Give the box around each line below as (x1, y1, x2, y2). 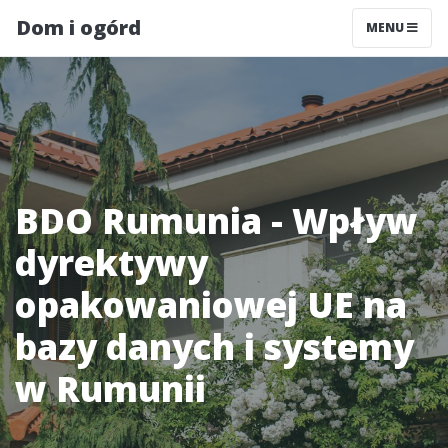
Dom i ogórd (16, 14, 141, 41)
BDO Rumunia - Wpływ (15, 197, 418, 244)
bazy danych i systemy (15, 323, 414, 370)
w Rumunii (15, 365, 206, 412)
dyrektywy (15, 239, 208, 286)
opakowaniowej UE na (15, 281, 407, 328)
